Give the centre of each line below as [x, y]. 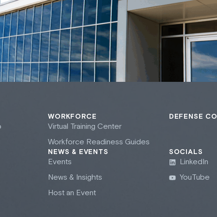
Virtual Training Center [85, 127]
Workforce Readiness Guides [99, 142]
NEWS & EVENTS [78, 152]
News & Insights [75, 178]
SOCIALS [186, 152]
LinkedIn [194, 162]
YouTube [195, 178]
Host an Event [72, 193]
